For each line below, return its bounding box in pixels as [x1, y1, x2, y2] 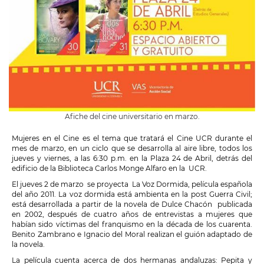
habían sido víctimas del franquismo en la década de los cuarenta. [12, 220, 252, 229]
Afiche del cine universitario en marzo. [64, 112, 200, 121]
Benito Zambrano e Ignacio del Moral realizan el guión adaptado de [12, 230, 252, 239]
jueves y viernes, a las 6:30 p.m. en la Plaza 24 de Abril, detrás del [12, 154, 252, 163]
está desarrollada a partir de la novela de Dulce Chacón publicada [12, 200, 252, 209]
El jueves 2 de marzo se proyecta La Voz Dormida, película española [12, 180, 252, 189]
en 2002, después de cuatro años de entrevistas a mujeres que [12, 210, 252, 219]
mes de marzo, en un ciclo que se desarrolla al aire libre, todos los [12, 144, 252, 153]
